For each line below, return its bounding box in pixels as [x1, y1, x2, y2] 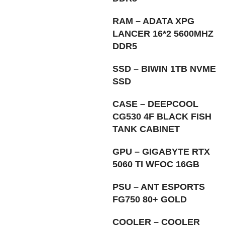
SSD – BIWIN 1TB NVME [113, 63, 216, 74]
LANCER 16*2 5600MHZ [113, 28, 213, 39]
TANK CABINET [113, 124, 180, 134]
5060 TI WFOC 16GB [113, 159, 199, 169]
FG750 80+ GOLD [113, 194, 187, 204]
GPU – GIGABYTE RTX [113, 146, 210, 157]
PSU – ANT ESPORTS [113, 181, 205, 192]
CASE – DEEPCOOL [113, 98, 198, 109]
